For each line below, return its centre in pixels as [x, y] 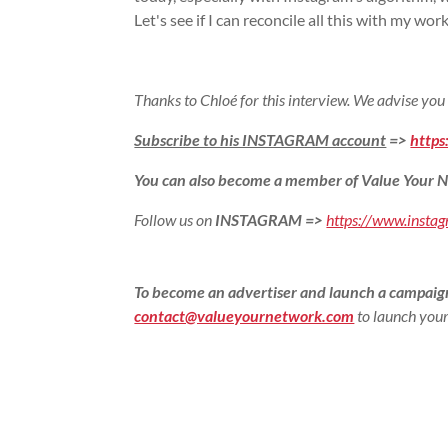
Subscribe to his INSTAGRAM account [260, 139]
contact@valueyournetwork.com [244, 315]
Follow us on [175, 219]
